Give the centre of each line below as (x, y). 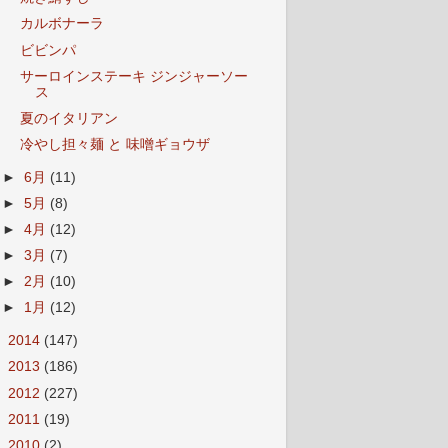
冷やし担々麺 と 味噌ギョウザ (114, 144)
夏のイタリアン (68, 118)
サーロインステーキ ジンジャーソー (133, 76)
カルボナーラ (61, 24)
